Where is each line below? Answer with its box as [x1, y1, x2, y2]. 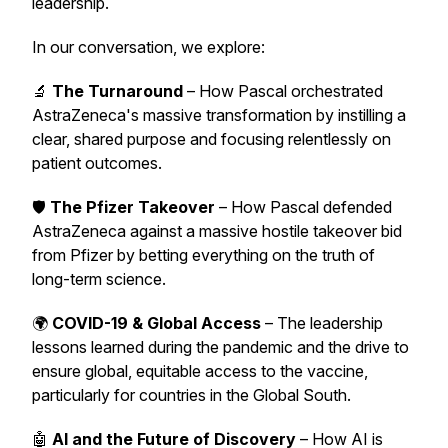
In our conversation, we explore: [32, 37, 269, 57]
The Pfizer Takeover [50, 197, 215, 217]
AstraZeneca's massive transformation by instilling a [32, 105, 406, 125]
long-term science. [32, 269, 170, 289]
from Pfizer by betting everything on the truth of [32, 245, 375, 265]
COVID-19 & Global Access [52, 313, 261, 333]
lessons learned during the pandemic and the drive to [32, 337, 409, 357]
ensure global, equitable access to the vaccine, [32, 361, 368, 381]
